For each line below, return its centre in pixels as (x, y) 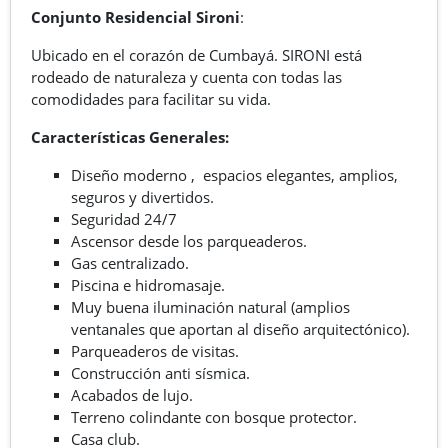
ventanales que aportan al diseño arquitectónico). (240, 328)
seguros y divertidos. (142, 196)
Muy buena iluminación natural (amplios (210, 306)
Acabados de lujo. (132, 394)
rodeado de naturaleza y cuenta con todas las (186, 76)
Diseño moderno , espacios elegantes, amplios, (234, 174)
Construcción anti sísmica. (160, 372)
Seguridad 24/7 (124, 218)
